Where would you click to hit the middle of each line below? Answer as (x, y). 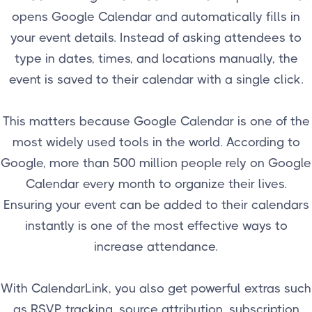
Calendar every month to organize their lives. (156, 184)
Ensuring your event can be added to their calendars (156, 205)
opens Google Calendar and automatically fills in (156, 17)
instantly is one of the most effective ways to (156, 226)
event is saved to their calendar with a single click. (156, 79)
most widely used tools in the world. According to (156, 142)
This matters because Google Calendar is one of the (156, 121)
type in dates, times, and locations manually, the (156, 58)
